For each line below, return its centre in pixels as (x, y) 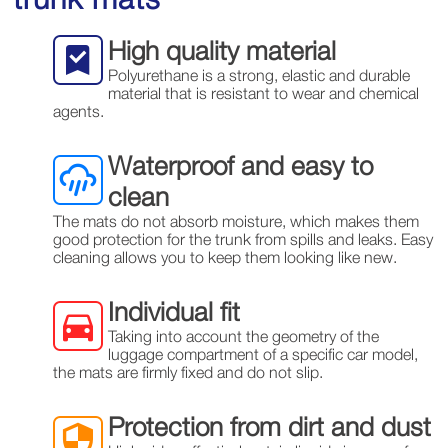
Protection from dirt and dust (270, 427)
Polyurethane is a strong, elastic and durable (259, 75)
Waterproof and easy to (241, 166)
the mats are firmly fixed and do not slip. (188, 372)
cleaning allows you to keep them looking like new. (225, 257)
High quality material (222, 51)
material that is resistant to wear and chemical (264, 93)
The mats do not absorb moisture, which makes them (236, 221)
